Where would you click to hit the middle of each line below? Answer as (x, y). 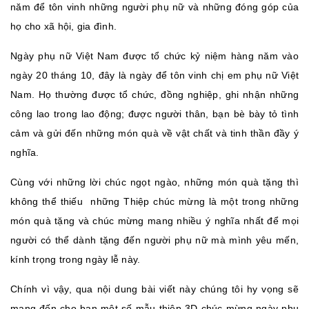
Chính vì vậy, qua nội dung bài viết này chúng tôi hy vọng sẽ (154, 289)
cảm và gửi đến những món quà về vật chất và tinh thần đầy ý (154, 133)
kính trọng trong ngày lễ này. (76, 259)
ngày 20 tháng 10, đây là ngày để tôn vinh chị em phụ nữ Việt (154, 75)
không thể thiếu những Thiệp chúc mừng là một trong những (154, 201)
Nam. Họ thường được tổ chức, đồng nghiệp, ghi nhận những (154, 94)
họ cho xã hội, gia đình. (63, 26)
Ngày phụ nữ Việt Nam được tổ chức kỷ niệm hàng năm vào (154, 56)
